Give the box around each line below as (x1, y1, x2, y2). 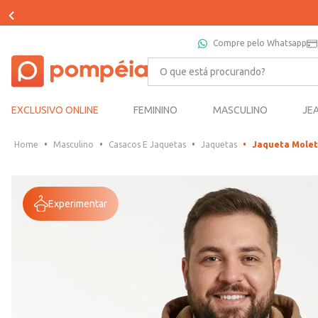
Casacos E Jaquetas (109, 140, 186, 150)
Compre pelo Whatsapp (213, 38, 307, 48)
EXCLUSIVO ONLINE (11, 104, 99, 116)
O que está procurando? (146, 56, 271, 70)
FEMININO (133, 104, 178, 116)
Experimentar (48, 197, 107, 209)
